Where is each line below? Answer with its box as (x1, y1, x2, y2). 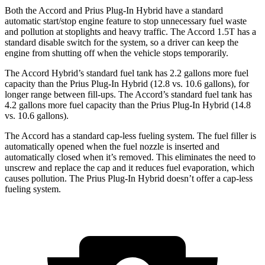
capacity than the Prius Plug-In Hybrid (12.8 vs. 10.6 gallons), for (5, 79, 249, 89)
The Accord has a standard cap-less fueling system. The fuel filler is (5, 131, 256, 141)
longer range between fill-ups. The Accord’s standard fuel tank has (5, 89, 252, 100)
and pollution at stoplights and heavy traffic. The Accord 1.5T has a (5, 27, 256, 37)
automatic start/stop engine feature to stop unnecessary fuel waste (5, 16, 247, 27)
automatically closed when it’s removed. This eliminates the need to (5, 152, 256, 163)
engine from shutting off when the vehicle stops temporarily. (5, 48, 228, 59)
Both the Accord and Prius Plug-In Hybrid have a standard (5, 5, 223, 16)
